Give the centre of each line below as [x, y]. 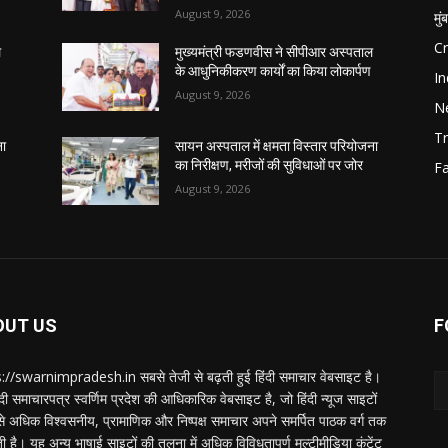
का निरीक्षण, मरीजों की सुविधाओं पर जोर [269, 165]
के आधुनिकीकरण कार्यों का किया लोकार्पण [273, 71]
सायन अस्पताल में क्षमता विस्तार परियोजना [277, 146]
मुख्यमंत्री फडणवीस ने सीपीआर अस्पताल [274, 52]
